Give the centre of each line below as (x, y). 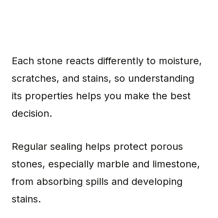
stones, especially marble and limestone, (106, 164)
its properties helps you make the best (101, 96)
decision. (32, 113)
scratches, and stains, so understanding (103, 78)
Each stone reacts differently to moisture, (107, 61)
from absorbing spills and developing (97, 181)
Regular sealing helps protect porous (97, 146)
